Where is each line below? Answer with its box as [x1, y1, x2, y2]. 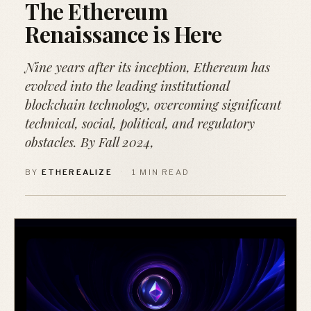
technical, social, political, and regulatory [25, 114, 255, 132]
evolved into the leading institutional [25, 76, 229, 94]
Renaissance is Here [25, 19, 222, 49]
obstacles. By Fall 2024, [25, 133, 154, 151]
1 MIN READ [132, 167, 190, 177]
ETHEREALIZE [41, 167, 112, 177]
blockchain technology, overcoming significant [25, 95, 281, 113]
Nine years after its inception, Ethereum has [25, 58, 270, 76]
